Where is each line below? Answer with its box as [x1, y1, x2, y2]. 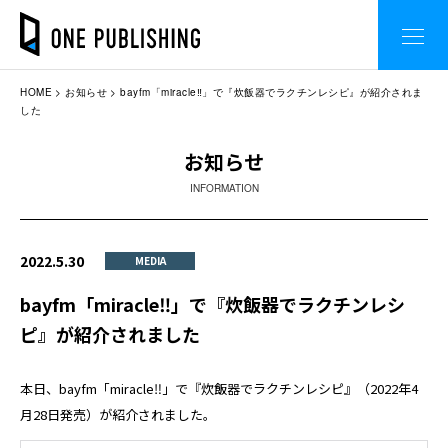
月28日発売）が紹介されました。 [20, 405, 216, 424]
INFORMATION [189, 181, 259, 195]
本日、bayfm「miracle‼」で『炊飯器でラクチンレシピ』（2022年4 [20, 379, 418, 398]
